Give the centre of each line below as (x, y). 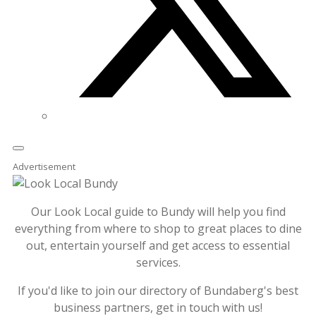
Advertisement (44, 166)
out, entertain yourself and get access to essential (158, 245)
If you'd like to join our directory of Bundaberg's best (158, 291)
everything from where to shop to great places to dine (158, 229)
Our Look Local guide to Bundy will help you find (158, 212)
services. (158, 262)
